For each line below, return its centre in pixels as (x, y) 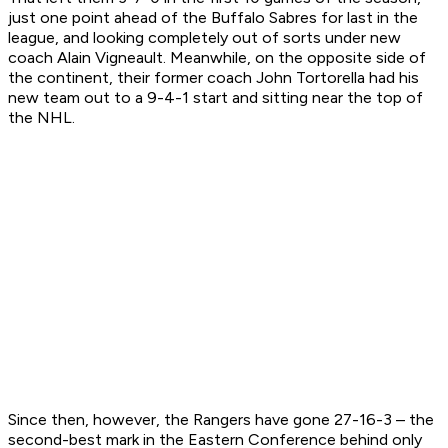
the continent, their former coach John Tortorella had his (213, 78)
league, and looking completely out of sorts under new (204, 38)
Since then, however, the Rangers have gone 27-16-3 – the (221, 420)
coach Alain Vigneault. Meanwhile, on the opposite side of (217, 58)
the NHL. (41, 118)
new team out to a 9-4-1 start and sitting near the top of (215, 98)
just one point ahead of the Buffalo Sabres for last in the (213, 18)
